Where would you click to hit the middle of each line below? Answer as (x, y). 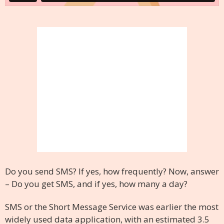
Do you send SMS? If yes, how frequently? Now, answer (112, 171)
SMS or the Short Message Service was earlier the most (112, 206)
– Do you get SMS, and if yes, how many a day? (96, 183)
